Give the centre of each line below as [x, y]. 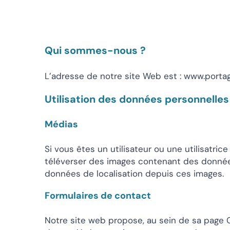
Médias [61, 124]
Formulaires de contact [98, 196]
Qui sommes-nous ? [95, 50]
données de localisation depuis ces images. [134, 174]
